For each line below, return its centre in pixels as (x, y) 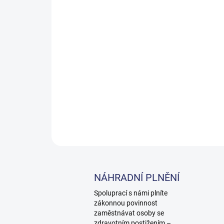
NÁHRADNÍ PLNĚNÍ (137, 178)
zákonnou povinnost (126, 203)
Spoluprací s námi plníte (131, 193)
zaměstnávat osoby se (129, 213)
